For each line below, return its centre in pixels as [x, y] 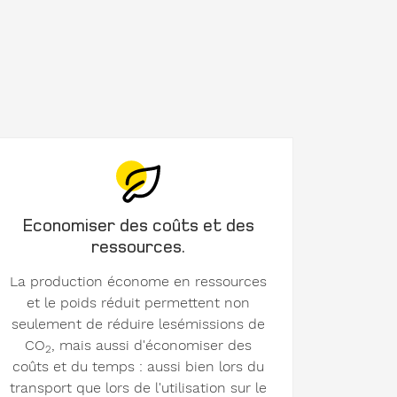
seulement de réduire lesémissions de [138, 324]
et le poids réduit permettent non [138, 303]
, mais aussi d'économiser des [152, 346]
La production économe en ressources [138, 282]
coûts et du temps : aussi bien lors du [138, 367]
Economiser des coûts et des [138, 225]
